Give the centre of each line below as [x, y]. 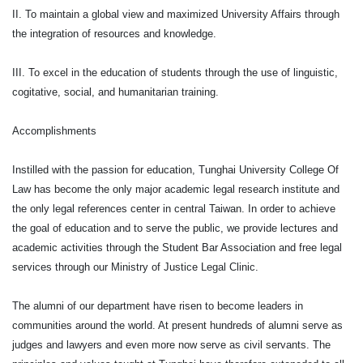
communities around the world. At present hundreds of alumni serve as [177, 325]
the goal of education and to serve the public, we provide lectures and [175, 228]
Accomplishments [54, 130]
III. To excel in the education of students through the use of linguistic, [175, 72]
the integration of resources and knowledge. [116, 33]
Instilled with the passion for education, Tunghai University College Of [175, 169]
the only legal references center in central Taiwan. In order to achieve [174, 208]
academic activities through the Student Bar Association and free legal [177, 247]
